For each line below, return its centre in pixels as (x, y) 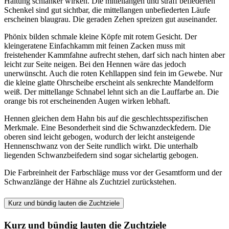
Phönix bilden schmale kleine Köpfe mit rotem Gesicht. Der (100, 36)
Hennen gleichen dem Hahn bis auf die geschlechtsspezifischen (106, 118)
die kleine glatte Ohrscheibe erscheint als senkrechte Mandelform (109, 82)
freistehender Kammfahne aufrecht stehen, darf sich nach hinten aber (114, 55)
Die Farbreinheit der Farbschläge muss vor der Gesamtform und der (113, 172)
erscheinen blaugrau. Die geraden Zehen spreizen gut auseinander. (111, 19)
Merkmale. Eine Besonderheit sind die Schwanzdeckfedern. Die (107, 127)
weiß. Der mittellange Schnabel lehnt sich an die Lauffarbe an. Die (111, 91)
